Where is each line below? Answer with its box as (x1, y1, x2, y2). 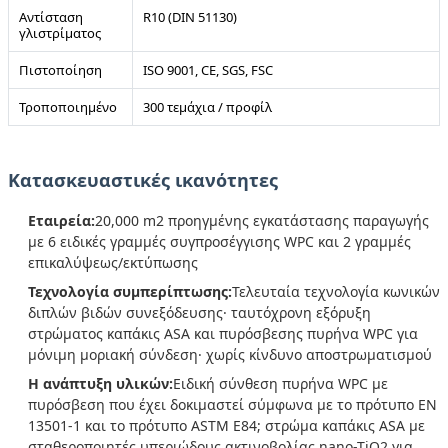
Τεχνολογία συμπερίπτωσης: (28, 281, 232, 301)
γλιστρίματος (19, 23, 101, 42)
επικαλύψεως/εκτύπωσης (28, 252, 198, 272)
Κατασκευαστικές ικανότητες (8, 167, 278, 192)
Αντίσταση (19, 7, 83, 26)
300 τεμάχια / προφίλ (143, 97, 272, 116)
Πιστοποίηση (19, 60, 102, 79)
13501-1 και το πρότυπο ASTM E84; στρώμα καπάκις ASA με (28, 415, 425, 435)
